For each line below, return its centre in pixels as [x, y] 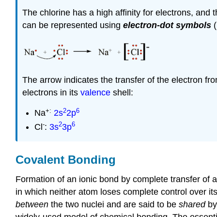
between [32, 205]
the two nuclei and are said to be [114, 205]
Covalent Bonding [66, 160]
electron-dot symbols [167, 25]
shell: [122, 92]
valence [95, 92]
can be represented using [73, 25]
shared [192, 205]
